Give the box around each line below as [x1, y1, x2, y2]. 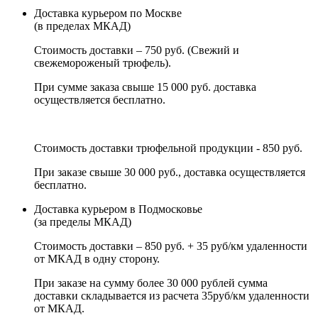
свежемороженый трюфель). [34, 56, 171, 69]
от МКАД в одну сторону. [34, 252, 160, 265]
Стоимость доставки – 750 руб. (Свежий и [34, 43, 239, 56]
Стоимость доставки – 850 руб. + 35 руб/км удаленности [34, 239, 307, 252]
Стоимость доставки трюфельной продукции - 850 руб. [34, 141, 302, 154]
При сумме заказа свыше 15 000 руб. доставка [34, 80, 256, 93]
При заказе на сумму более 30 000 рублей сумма [34, 276, 268, 289]
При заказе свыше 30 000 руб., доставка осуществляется [34, 165, 305, 178]
